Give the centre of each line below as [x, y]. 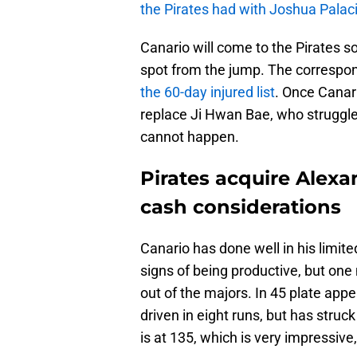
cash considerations [241, 207]
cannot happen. [190, 137]
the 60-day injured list [208, 92]
